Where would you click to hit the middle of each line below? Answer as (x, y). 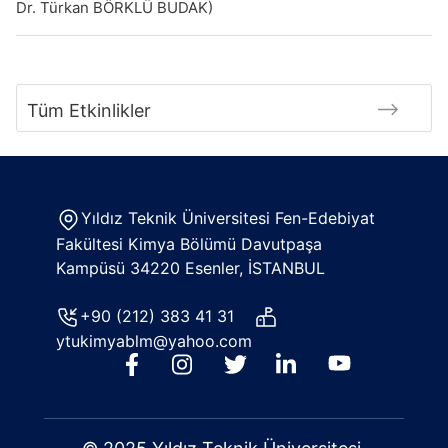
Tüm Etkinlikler (89, 110)
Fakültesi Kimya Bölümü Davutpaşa (189, 243)
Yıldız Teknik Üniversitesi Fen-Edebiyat (228, 217)
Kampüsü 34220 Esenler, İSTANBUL (190, 267)
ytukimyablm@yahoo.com (154, 341)
